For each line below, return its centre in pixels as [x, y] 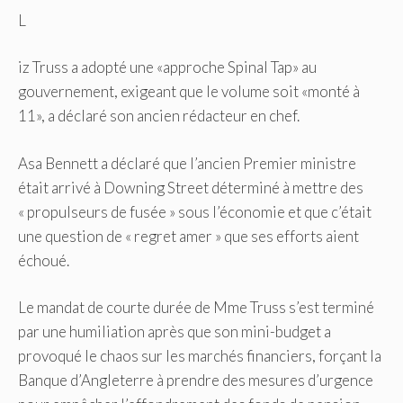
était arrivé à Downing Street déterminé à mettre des [191, 187]
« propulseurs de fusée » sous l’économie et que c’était [195, 211]
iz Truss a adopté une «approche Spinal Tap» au [167, 67]
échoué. [44, 260]
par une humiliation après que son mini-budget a [175, 332]
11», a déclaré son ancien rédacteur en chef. [159, 116]
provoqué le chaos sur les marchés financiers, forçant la [200, 356]
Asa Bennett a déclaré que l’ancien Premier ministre [187, 163]
